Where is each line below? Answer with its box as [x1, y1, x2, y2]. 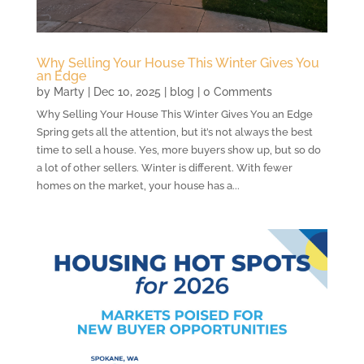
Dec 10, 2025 [93, 84, 161, 98]
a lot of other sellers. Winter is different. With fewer [36, 161, 292, 174]
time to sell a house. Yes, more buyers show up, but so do [36, 143, 321, 156]
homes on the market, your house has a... [36, 179, 240, 192]
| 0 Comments [193, 84, 272, 98]
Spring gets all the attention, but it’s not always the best [36, 125, 313, 138]
